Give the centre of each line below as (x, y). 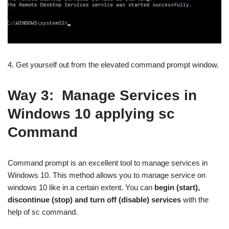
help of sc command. (43, 212)
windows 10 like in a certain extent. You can (81, 187)
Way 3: (35, 95)
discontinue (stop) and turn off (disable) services (94, 199)
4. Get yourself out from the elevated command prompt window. (113, 64)
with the (195, 199)
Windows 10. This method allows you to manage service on (107, 175)
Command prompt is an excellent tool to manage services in (108, 163)
